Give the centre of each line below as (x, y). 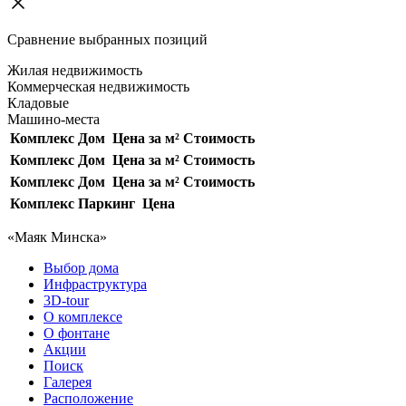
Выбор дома (81, 267)
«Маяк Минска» (57, 237)
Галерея (68, 382)
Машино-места (53, 119)
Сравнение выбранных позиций (107, 39)
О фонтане (77, 333)
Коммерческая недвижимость (98, 86)
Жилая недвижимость (75, 70)
